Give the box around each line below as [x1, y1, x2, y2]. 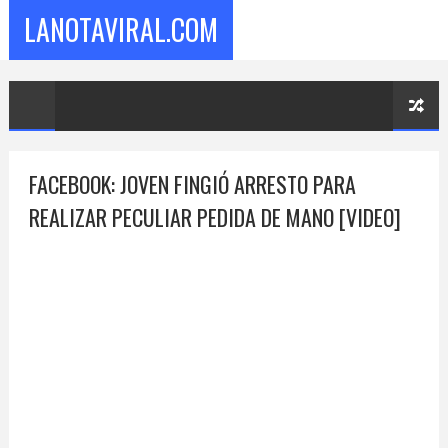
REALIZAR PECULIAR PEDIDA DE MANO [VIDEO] [28, 201, 401, 233]
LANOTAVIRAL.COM [23, 9, 218, 50]
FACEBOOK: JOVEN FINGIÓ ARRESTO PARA [28, 168, 356, 200]
